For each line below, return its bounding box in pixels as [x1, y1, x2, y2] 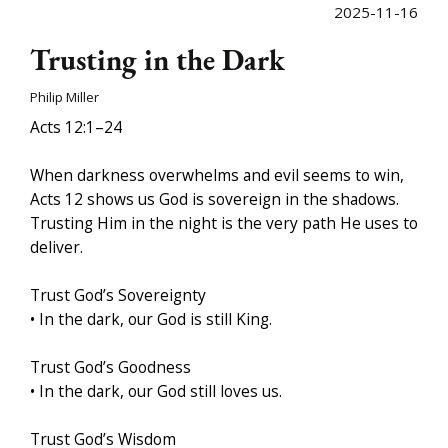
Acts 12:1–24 [30, 116, 122, 139]
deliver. [30, 236, 83, 259]
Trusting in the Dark [30, 41, 285, 80]
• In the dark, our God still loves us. [30, 380, 282, 403]
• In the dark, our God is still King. [30, 308, 272, 331]
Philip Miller [30, 88, 99, 107]
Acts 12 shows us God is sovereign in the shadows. [30, 188, 399, 211]
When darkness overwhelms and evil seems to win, [30, 164, 404, 187]
